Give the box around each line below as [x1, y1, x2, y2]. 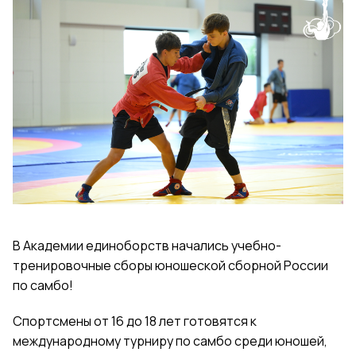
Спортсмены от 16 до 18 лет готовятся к [13, 312, 257, 331]
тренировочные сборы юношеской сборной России [13, 257, 328, 275]
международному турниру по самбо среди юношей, [13, 332, 327, 350]
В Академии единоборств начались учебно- [13, 237, 281, 255]
